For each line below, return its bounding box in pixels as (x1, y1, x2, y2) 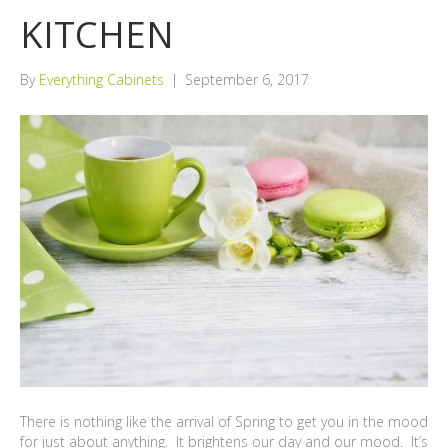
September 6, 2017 (185, 70, 309, 89)
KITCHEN (20, 10, 174, 59)
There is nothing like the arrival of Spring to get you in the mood (20, 411, 428, 431)
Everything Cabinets (39, 70, 164, 89)
